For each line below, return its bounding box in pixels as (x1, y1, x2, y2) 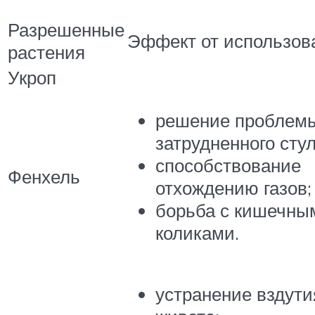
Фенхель (8, 165, 80, 188)
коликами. (155, 221, 239, 245)
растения (8, 40, 85, 63)
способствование (155, 154, 301, 177)
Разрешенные (8, 18, 124, 41)
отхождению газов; (155, 176, 311, 200)
